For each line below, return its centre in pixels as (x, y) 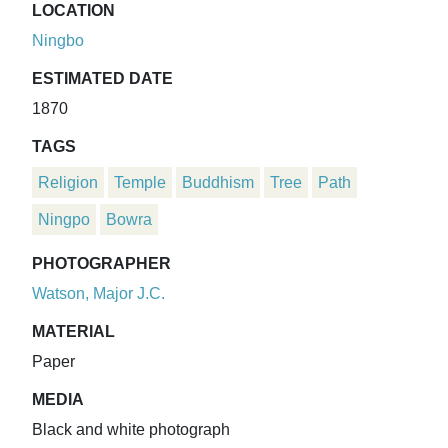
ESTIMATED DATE (102, 79)
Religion (68, 183)
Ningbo (58, 41)
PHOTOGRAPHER (101, 264)
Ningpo (64, 220)
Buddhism (218, 183)
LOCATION (73, 11)
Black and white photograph (131, 430)
